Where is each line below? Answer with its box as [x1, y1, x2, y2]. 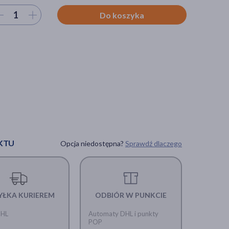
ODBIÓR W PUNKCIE [95, 190, 167, 199]
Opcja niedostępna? [60, 139, 125, 148]
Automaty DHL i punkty [88, 209, 158, 218]
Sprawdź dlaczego [125, 139, 182, 148]
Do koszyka [100, 10, 144, 20]
